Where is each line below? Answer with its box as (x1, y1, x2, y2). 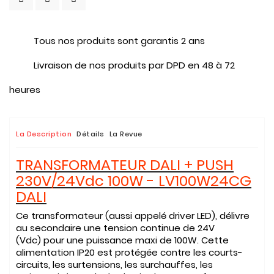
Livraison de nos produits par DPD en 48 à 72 (34, 59, 235, 72)
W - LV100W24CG (129, 171, 251, 191)
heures (9, 83, 40, 96)
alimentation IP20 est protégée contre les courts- (16, 246, 243, 259)
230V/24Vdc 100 (16, 171, 129, 191)
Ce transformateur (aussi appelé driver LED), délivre (16, 209, 250, 222)
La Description (16, 129, 72, 139)
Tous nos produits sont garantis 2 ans (34, 34, 205, 47)
